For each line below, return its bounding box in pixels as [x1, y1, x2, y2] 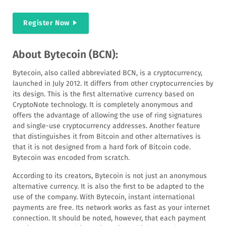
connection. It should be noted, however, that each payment [13, 213, 206, 222]
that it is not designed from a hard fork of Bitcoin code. [13, 142, 191, 151]
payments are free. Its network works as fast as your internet [13, 203, 210, 212]
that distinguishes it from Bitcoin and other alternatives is [13, 132, 201, 141]
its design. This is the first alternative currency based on [13, 89, 194, 98]
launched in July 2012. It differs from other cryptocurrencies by [13, 79, 213, 88]
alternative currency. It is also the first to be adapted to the [13, 182, 204, 191]
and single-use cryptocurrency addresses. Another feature [13, 121, 200, 130]
